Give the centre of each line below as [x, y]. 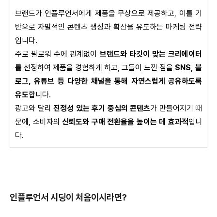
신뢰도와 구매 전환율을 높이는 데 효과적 [125, 122]
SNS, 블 [188, 68]
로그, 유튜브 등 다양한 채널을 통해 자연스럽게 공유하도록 [108, 81]
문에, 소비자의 [39, 122]
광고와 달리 [34, 108]
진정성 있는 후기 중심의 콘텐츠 [102, 108]
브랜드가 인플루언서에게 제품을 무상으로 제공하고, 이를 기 [108, 14]
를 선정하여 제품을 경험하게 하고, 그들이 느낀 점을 [95, 68]
